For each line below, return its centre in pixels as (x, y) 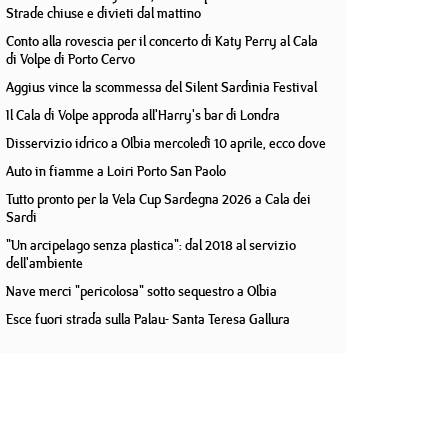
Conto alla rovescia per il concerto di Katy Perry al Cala (162, 41)
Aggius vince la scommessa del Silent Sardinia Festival (161, 87)
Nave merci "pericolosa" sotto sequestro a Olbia (141, 291)
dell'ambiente (44, 263)
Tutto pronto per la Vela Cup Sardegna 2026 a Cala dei (158, 199)
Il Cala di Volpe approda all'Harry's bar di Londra (143, 115)
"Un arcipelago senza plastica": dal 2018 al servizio (151, 245)
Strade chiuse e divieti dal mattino (103, 13)
